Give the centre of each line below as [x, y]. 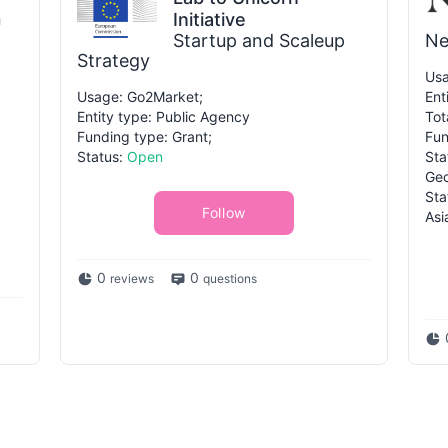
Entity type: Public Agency [163, 116]
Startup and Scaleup [259, 40]
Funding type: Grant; [144, 136]
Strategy [113, 60]
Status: [102, 156]
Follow [224, 212]
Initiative [209, 19]
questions [230, 278]
